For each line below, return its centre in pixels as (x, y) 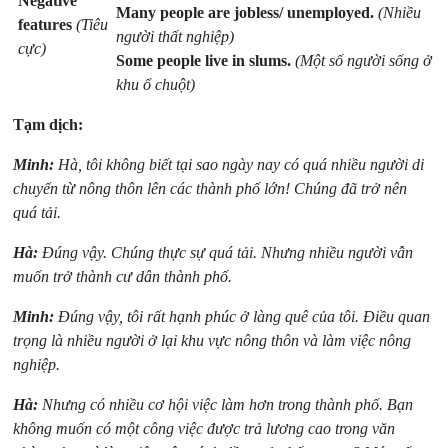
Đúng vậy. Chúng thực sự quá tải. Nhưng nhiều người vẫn (226, 253)
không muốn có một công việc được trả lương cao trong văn (204, 429)
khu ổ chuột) (156, 85)
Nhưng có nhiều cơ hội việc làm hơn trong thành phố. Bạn (226, 405)
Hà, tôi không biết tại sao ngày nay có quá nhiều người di (239, 165)
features (45, 25)
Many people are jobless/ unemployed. (245, 13)
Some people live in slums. (204, 61)
